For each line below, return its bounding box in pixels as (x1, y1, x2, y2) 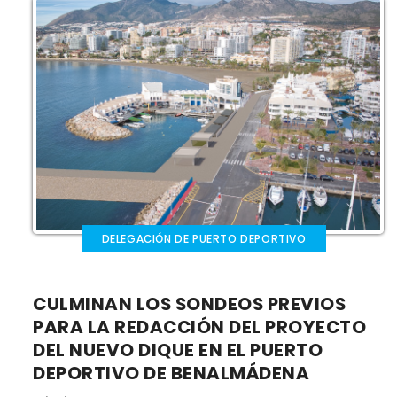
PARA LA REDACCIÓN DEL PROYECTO (33, 314, 367, 339)
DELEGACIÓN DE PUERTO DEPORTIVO (101, 230, 307, 246)
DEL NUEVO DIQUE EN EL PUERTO (33, 337, 323, 362)
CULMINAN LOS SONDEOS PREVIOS (33, 291, 346, 316)
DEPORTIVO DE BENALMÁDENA (33, 360, 314, 385)
